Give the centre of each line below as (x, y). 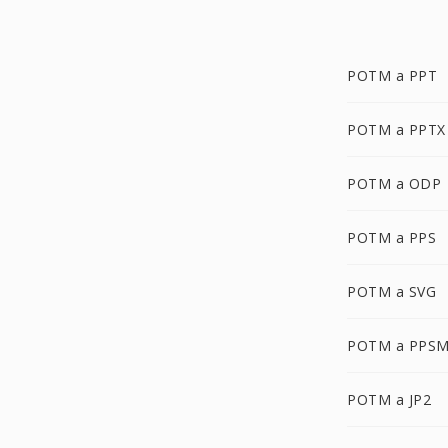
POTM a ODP (394, 183)
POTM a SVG (391, 291)
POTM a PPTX (396, 129)
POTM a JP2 (389, 399)
